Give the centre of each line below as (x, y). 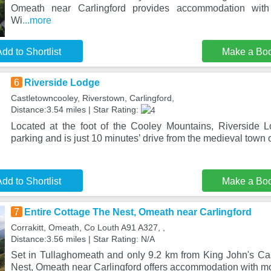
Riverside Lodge (62, 83)
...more (37, 20)
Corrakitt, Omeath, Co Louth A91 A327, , (88, 227)
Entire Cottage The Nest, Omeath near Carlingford (138, 212)
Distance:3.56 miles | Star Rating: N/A (83, 239)
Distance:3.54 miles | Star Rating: (76, 109)
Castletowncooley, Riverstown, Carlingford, (92, 98)
